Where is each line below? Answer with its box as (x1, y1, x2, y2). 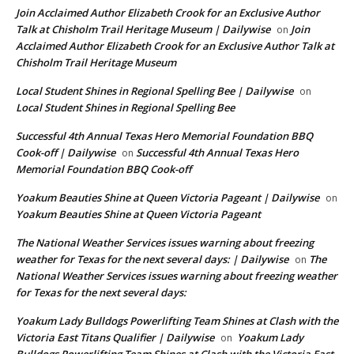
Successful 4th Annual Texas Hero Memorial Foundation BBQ (16, 129, 313, 144)
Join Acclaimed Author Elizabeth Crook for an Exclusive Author (16, 6, 320, 21)
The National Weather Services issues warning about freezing (16, 235, 314, 250)
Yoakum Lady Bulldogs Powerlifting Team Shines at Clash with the (16, 314, 338, 329)
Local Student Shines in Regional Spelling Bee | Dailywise (16, 84, 293, 99)
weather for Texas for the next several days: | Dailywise (16, 252, 288, 267)
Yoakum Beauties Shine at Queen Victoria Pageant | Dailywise (16, 190, 319, 205)
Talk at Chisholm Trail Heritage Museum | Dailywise (16, 22, 270, 37)
